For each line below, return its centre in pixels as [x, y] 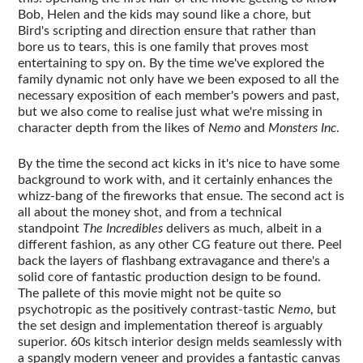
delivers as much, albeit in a [243, 228]
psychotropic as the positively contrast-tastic [148, 309]
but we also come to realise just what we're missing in [171, 111]
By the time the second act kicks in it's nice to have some [179, 163]
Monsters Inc [303, 128]
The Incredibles [123, 228]
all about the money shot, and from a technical [150, 212]
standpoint [51, 228]
